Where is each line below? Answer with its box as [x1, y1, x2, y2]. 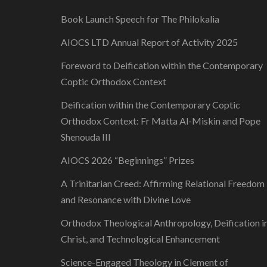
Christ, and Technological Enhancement [61, 233, 220, 244]
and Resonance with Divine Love [61, 194, 191, 205]
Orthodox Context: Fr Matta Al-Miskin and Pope [61, 115, 260, 126]
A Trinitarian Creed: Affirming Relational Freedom [61, 178, 265, 189]
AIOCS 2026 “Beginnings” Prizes [61, 154, 194, 166]
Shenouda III [61, 131, 111, 142]
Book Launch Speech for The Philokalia [61, 13, 219, 24]
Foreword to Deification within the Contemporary [61, 60, 263, 71]
